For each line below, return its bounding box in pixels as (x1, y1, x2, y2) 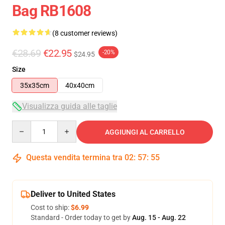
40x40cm (65, 81, 94, 89)
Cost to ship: (31, 203, 71, 211)
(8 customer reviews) (52, 29, 118, 37)
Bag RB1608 (12, 2, 91, 20)
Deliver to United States (31, 189, 116, 199)
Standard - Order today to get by (31, 213, 132, 221)
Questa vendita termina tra (24, 153, 125, 162)
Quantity (12, 121, 39, 129)
